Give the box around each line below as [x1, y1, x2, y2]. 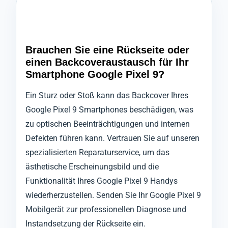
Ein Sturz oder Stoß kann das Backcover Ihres [25, 91, 188, 101]
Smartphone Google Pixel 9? [25, 69, 164, 80]
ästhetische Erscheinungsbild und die [25, 162, 159, 172]
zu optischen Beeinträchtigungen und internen [25, 119, 190, 129]
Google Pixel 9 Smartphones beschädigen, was [25, 105, 193, 115]
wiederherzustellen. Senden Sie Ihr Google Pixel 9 [25, 190, 201, 201]
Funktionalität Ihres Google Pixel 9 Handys [25, 176, 178, 186]
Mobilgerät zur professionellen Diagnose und [25, 205, 186, 215]
